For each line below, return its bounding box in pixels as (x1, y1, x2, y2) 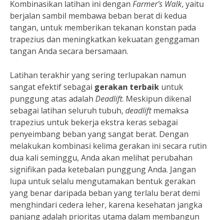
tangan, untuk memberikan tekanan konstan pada (10, 22, 196, 33)
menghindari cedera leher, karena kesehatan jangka (10, 199, 202, 210)
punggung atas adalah (10, 93, 95, 104)
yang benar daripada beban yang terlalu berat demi (10, 187, 200, 198)
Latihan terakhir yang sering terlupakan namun (10, 69, 186, 81)
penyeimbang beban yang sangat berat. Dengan (10, 128, 189, 139)
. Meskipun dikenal (122, 93, 191, 104)
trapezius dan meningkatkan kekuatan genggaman (10, 33, 199, 45)
